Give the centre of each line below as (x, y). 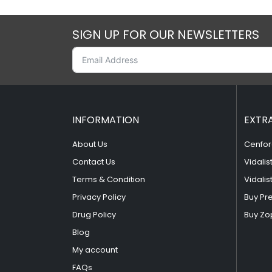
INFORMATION (106, 120)
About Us (90, 144)
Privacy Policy (99, 197)
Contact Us (94, 162)
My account (95, 250)
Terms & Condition (109, 180)
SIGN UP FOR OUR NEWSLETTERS (166, 35)
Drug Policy (94, 215)
